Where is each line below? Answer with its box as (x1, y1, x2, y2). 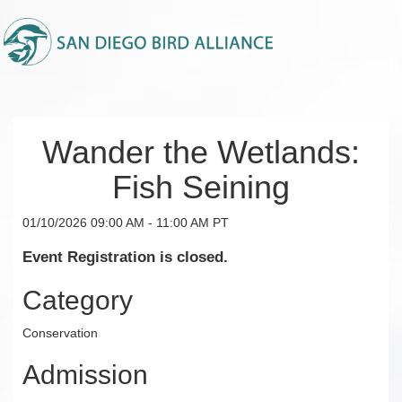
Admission (22, 359, 148, 389)
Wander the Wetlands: (42, 134, 360, 170)
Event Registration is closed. (22, 248, 228, 266)
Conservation (22, 325, 98, 340)
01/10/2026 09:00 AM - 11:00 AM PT (22, 215, 229, 230)
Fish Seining (112, 169, 290, 205)
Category (22, 284, 133, 315)
